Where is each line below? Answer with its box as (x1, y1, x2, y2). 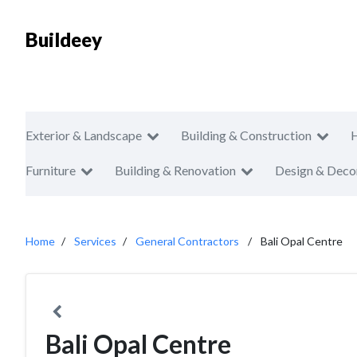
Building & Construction (181, 127, 312, 143)
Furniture (25, 163, 76, 178)
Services (74, 234, 116, 248)
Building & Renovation (115, 163, 236, 178)
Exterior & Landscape (25, 127, 142, 143)
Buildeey (25, 28, 102, 51)
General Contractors (135, 234, 239, 248)
